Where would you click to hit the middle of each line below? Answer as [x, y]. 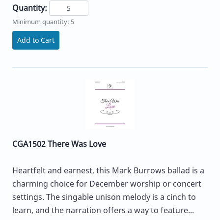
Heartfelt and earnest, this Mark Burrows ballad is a [108, 170]
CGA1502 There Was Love [59, 144]
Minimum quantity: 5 [43, 21]
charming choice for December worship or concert [107, 183]
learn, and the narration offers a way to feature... [103, 210]
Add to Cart [36, 40]
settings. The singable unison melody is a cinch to [104, 197]
